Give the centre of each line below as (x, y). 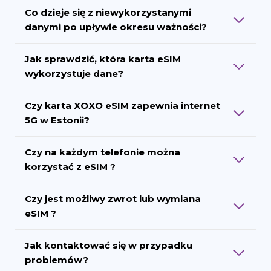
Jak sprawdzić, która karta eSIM (103, 59)
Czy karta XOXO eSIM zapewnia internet (122, 105)
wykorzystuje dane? (74, 73)
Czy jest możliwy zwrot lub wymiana (113, 198)
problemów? (57, 260)
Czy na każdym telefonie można (103, 152)
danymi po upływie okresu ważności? (116, 27)
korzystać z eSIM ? (70, 166)
